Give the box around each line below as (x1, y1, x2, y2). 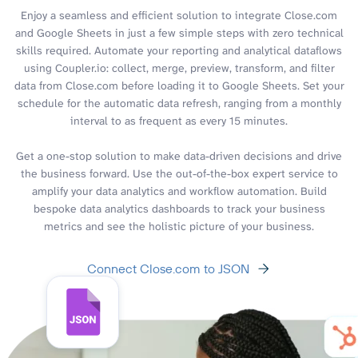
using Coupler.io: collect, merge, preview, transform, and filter (23, 60, 335, 75)
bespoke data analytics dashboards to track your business (33, 201, 325, 216)
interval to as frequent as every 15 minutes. (70, 113, 288, 128)
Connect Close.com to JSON (86, 260, 249, 276)
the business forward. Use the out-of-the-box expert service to (20, 165, 338, 181)
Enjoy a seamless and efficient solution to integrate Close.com (21, 7, 337, 22)
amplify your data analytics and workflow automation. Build (31, 183, 327, 198)
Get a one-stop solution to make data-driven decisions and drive (16, 148, 342, 163)
